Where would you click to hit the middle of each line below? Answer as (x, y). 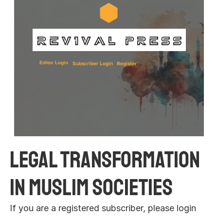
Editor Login (54, 63)
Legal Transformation (105, 160)
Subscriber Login (93, 63)
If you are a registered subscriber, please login (103, 208)
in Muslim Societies (93, 187)
